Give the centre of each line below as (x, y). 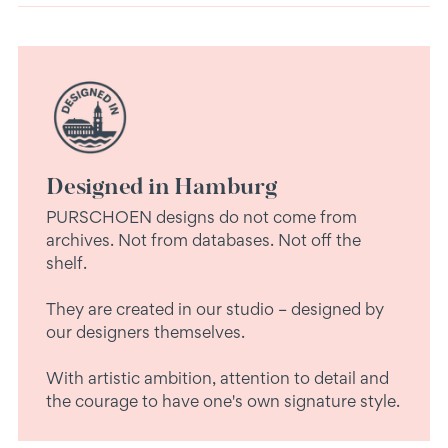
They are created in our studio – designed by (215, 308)
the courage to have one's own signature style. (223, 400)
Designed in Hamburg (161, 185)
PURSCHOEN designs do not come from (201, 216)
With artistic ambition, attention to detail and (217, 377)
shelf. (66, 262)
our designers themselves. (145, 331)
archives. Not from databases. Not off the (203, 239)
